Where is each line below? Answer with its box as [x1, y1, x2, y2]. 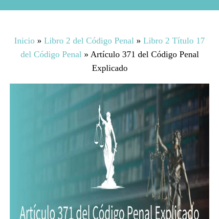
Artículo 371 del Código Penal [90, 49, 199, 59]
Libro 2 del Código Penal [44, 36, 134, 45]
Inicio [14, 36, 35, 45]
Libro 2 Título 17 [143, 36, 205, 45]
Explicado [91, 63, 128, 73]
